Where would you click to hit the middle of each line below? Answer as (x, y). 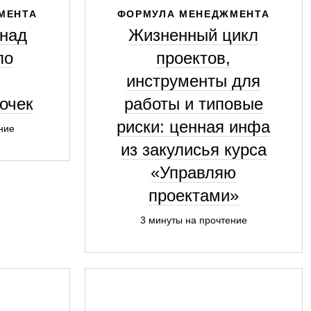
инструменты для (193, 81)
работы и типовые (193, 104)
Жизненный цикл (193, 35)
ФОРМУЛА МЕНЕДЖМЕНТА (193, 14)
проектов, (193, 58)
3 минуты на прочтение (193, 220)
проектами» (193, 195)
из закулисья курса (193, 150)
